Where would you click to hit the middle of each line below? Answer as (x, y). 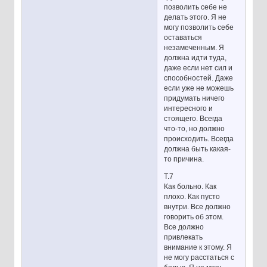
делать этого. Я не (195, 17)
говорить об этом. (194, 217)
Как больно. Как (190, 186)
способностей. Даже (199, 78)
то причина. (184, 159)
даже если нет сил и (198, 68)
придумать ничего (195, 98)
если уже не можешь (199, 88)
